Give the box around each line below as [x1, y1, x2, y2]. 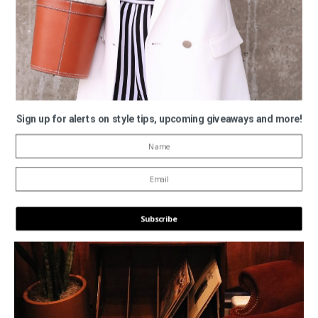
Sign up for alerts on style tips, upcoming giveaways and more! [16, 113, 302, 125]
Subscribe [141, 213, 177, 224]
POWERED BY [133, 249, 172, 258]
